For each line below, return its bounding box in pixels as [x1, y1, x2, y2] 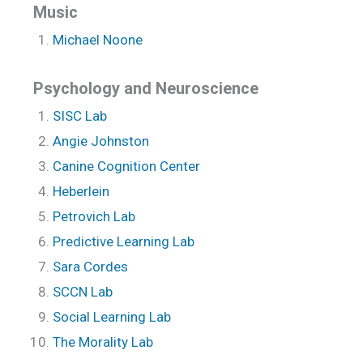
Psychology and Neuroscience [33, 78, 258, 98]
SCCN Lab [53, 283, 116, 300]
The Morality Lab [53, 333, 153, 350]
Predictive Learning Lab [53, 233, 198, 250]
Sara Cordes [53, 258, 128, 275]
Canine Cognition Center [53, 157, 200, 174]
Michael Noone [53, 32, 143, 48]
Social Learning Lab [53, 308, 174, 325]
